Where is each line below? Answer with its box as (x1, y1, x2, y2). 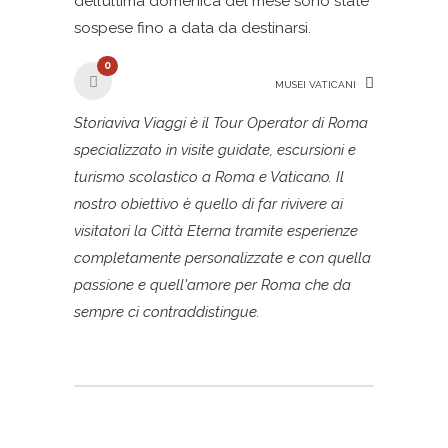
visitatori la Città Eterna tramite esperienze (74, 222, 358, 240)
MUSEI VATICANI (275, 79, 356, 90)
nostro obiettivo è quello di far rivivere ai (74, 195, 343, 213)
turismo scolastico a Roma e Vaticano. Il (74, 168, 344, 186)
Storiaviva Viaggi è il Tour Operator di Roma (74, 114, 368, 132)
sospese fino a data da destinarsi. (74, 19, 311, 37)
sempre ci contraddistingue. (74, 303, 260, 321)
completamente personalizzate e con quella (74, 249, 371, 267)
